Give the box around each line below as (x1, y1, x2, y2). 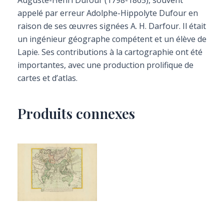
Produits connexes (17, 104, 135, 122)
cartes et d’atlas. (17, 72, 77, 83)
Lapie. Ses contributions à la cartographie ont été (17, 46, 202, 57)
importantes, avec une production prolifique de (17, 59, 193, 70)
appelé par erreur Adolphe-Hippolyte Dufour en (17, 7, 198, 18)
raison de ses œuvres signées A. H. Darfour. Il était (17, 20, 206, 31)
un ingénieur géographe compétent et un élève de (17, 33, 206, 44)
